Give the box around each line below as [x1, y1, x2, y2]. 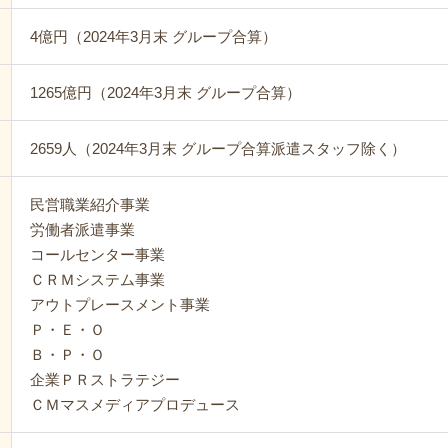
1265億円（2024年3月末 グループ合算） [29, 84, 301, 101]
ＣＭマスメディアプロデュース [29, 396, 240, 413]
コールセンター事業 [29, 246, 165, 263]
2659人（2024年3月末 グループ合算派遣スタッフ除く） [29, 140, 406, 157]
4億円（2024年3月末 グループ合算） [29, 28, 277, 45]
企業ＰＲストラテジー [29, 371, 180, 388]
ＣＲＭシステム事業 [29, 271, 165, 288]
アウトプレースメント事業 [29, 296, 210, 313]
